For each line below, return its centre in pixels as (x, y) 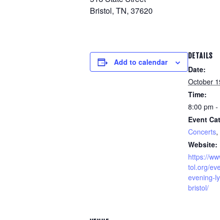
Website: (203, 144)
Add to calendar (141, 62)
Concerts (202, 132)
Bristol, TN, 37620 (121, 11)
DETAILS (200, 56)
